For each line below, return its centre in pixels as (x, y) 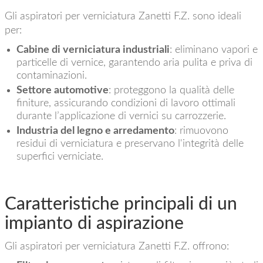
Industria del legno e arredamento (95, 131)
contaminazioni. (51, 76)
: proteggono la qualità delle (171, 90)
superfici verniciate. (60, 157)
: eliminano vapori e (213, 50)
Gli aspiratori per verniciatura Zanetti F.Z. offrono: (117, 247)
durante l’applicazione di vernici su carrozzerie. (121, 116)
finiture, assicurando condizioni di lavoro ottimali (126, 103)
